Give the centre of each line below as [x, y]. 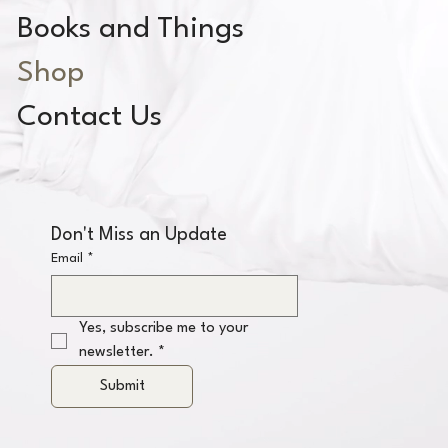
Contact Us [89, 118]
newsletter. [117, 352]
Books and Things [130, 30]
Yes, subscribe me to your [164, 328]
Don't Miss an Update [139, 234]
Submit [122, 386]
